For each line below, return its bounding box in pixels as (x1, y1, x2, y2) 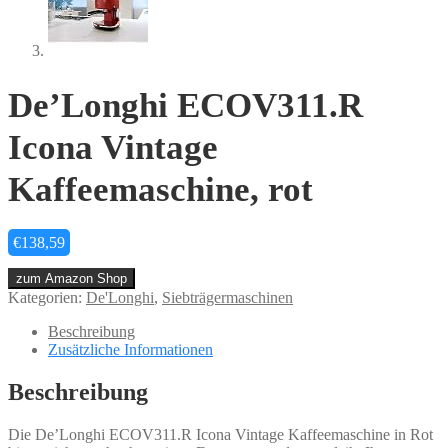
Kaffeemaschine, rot (8, 169, 313, 210)
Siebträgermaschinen (162, 288, 293, 306)
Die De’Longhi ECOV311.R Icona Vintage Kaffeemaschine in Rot (8, 425, 433, 443)
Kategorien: (8, 288, 86, 306)
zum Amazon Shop (16, 270, 127, 286)
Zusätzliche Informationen (48, 340, 213, 358)
